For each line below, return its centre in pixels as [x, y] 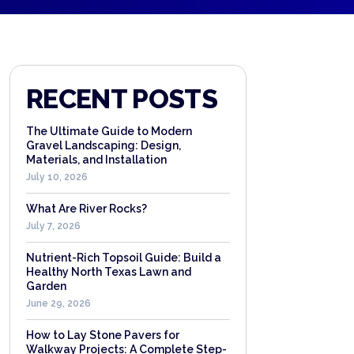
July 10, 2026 [57, 177]
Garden [46, 286]
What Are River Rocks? [87, 209]
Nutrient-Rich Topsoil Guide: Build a [124, 258]
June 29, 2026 [58, 303]
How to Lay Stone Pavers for [103, 335]
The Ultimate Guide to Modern [109, 131]
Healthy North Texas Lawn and [109, 272]
